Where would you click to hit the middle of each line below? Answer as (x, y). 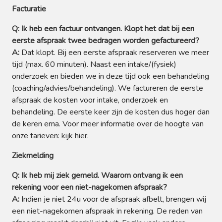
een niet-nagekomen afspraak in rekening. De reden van (107, 211)
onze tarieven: (37, 136)
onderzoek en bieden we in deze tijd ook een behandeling (111, 76)
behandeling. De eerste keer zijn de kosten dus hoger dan (111, 112)
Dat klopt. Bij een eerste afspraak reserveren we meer (114, 53)
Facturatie (29, 9)
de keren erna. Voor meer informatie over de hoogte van (108, 124)
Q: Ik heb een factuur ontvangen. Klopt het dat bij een (103, 29)
